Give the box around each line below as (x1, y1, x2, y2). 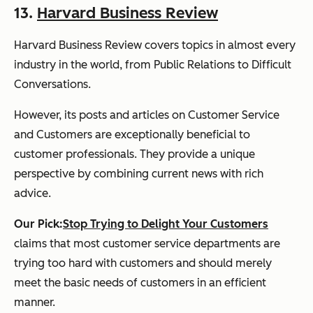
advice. (14, 186, 51, 200)
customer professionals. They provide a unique (14, 147, 255, 161)
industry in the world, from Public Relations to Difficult (14, 57, 291, 71)
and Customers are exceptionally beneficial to (14, 127, 250, 141)
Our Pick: (14, 217, 63, 231)
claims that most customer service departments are (14, 236, 280, 250)
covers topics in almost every (142, 38, 296, 52)
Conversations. (14, 77, 91, 91)
